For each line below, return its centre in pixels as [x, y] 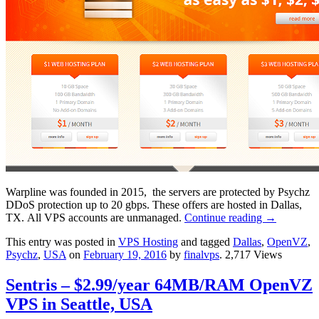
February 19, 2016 [125, 255]
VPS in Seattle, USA [79, 304]
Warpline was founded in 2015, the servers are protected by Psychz [158, 192]
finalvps [202, 255]
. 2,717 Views [251, 255]
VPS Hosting [148, 242]
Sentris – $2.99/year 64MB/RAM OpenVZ [159, 285]
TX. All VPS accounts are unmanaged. [95, 218]
